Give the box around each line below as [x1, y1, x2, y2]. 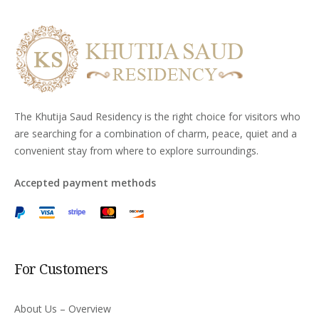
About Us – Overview [14, 301, 111, 315]
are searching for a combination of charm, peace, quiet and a [14, 126, 297, 140]
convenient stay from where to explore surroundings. [14, 143, 258, 157]
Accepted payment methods [14, 175, 156, 189]
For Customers [14, 258, 108, 278]
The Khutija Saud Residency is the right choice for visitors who [14, 109, 300, 123]
